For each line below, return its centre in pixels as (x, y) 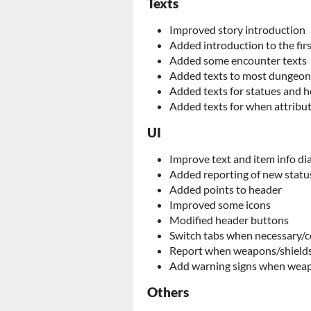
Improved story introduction (237, 30)
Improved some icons (220, 204)
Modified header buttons (229, 220)
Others (168, 292)
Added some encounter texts (238, 60)
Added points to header (226, 189)
